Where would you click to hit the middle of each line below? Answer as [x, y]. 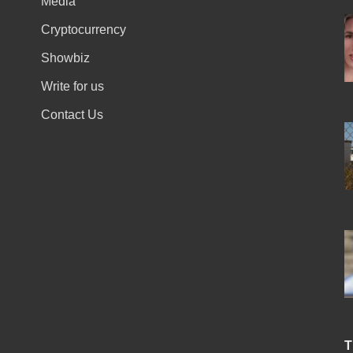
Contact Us [72, 114]
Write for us [72, 86]
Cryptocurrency [83, 29]
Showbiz [65, 58]
